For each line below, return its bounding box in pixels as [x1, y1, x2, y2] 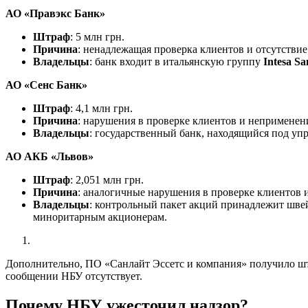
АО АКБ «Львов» [5, 150, 93, 162]
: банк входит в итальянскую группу [89, 55, 263, 67]
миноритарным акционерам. [33, 210, 167, 223]
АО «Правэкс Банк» [5, 7, 105, 19]
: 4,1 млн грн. [70, 102, 133, 114]
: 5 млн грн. [70, 30, 124, 43]
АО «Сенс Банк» [5, 78, 87, 91]
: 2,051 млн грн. [70, 173, 144, 186]
